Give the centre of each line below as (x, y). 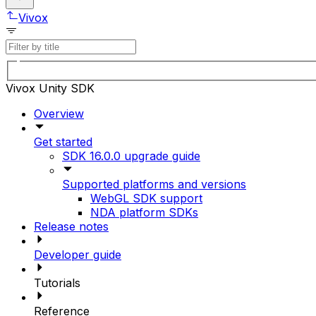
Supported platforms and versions (154, 184)
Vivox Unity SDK (50, 88)
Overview (59, 113)
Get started (63, 141)
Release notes (71, 226)
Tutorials (57, 282)
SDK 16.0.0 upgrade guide (131, 156)
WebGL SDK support (146, 198)
